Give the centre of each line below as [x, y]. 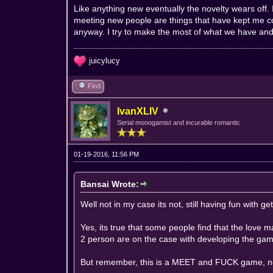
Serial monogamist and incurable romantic [179, 122]
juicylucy [104, 60]
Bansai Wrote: [110, 184]
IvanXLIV [138, 111]
